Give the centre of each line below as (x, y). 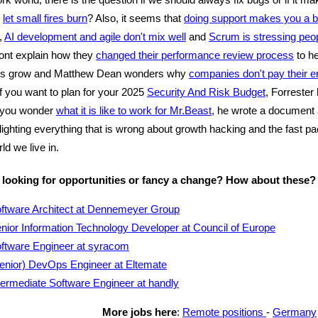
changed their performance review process (195, 55)
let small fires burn (45, 18)
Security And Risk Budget (206, 92)
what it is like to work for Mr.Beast (134, 110)
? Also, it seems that (136, 18)
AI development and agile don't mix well (95, 37)
